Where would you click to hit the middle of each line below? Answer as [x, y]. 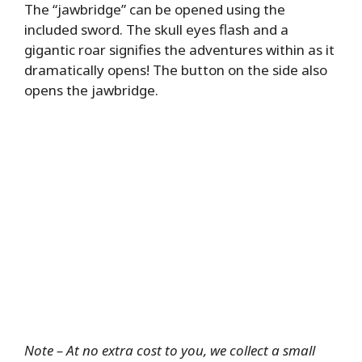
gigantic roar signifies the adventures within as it [179, 49]
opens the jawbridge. [91, 90]
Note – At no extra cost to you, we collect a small [170, 350]
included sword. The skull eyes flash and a [156, 29]
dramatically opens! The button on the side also [176, 69]
